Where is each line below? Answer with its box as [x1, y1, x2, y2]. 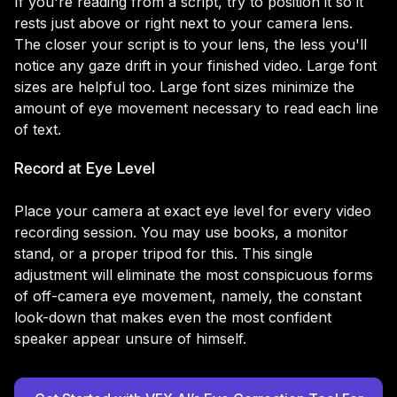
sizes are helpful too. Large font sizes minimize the [14, 77, 354, 96]
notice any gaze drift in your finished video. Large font [14, 56, 377, 74]
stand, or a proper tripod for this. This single [14, 244, 313, 262]
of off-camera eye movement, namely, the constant [14, 286, 362, 305]
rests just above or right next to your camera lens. [14, 13, 353, 32]
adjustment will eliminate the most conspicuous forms [14, 265, 373, 284]
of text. [14, 120, 61, 138]
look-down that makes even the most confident [14, 307, 331, 326]
